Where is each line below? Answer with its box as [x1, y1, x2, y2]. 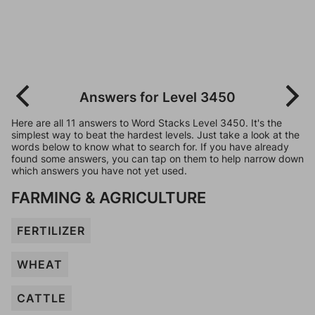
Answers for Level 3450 [79, 89, 236, 105]
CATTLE [17, 291, 66, 305]
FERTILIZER [17, 224, 85, 238]
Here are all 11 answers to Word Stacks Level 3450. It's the [11, 117, 282, 129]
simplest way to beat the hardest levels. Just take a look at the [11, 129, 300, 141]
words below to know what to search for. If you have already [11, 141, 289, 153]
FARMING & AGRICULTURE [11, 188, 206, 207]
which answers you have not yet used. [11, 165, 187, 176]
